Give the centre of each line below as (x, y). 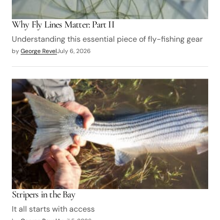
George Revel (39, 51)
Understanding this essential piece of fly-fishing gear (107, 39)
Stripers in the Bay (43, 195)
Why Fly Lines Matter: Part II (63, 25)
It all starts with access (53, 209)
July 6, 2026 (74, 51)
